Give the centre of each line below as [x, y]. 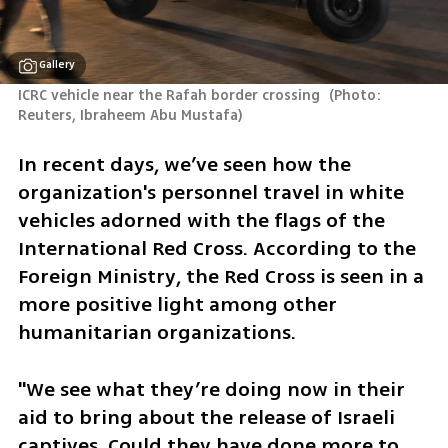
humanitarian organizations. [159, 332]
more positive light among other [177, 304]
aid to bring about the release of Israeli [206, 417]
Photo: [358, 96]
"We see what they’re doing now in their [211, 389]
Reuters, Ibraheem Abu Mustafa [127, 116]
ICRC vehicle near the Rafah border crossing [170, 96]
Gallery [57, 65]
